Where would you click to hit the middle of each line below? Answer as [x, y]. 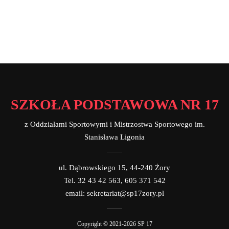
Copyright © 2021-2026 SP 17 [114, 224]
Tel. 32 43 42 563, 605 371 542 [114, 180]
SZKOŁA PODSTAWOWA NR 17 [114, 105]
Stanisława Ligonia [114, 137]
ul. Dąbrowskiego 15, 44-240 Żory [114, 168]
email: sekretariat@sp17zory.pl [114, 193]
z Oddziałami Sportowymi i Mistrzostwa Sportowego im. [114, 124]
